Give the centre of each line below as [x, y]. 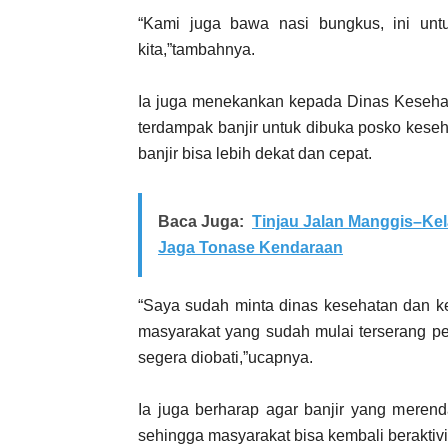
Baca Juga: [201, 221]
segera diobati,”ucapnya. [225, 357]
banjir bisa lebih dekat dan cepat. [255, 153]
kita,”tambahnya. [196, 49]
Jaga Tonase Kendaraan [250, 247]
